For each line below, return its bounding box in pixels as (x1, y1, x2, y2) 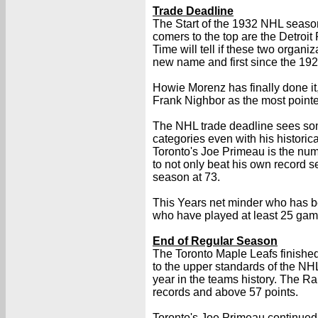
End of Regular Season (153, 235, 278, 247)
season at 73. (153, 171, 220, 183)
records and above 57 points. (153, 286, 298, 298)
